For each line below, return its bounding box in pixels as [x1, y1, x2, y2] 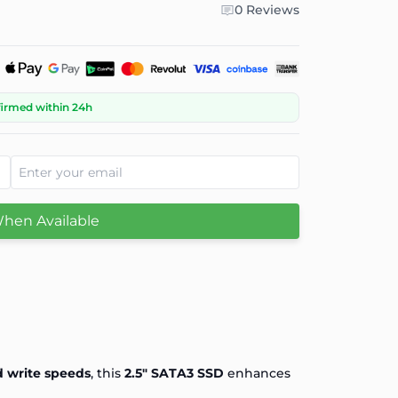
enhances [224, 364, 291, 381]
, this [91, 364, 124, 381]
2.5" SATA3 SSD [124, 364, 224, 381]
